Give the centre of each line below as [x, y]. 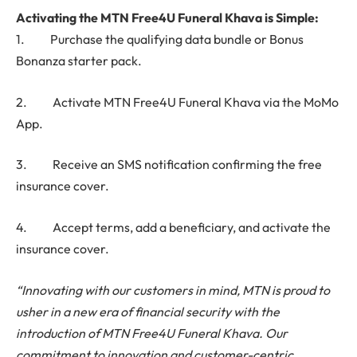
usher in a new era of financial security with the [148, 311]
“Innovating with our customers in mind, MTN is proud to [173, 290]
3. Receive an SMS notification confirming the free [169, 165]
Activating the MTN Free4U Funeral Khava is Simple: [167, 18]
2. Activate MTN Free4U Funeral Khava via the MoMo [177, 102]
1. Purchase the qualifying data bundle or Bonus [160, 39]
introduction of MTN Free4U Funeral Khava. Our [152, 333]
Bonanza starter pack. [79, 61]
